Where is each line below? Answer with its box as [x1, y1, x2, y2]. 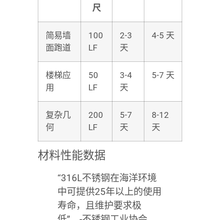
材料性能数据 [37, 148, 106, 162]
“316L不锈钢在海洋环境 [57, 172, 157, 184]
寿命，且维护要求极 [57, 199, 141, 211]
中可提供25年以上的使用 [57, 186, 162, 197]
